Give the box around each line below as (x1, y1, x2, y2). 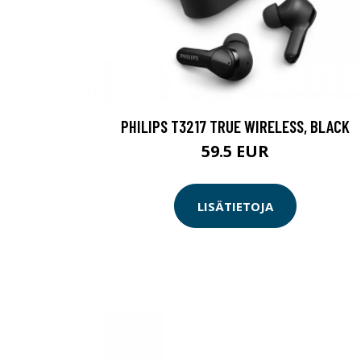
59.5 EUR (201, 140, 269, 163)
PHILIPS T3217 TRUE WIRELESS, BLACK (121, 116, 350, 137)
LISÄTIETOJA (197, 197, 273, 214)
